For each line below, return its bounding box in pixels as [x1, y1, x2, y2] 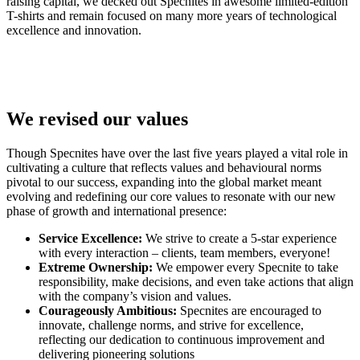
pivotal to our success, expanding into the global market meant [6, 175, 321, 190]
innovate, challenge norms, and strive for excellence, [39, 318, 304, 333]
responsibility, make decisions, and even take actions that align [39, 275, 354, 289]
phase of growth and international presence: [6, 204, 227, 219]
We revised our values [6, 108, 188, 130]
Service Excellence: [39, 231, 142, 246]
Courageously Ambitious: [39, 304, 177, 318]
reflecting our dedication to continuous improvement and [39, 333, 325, 347]
